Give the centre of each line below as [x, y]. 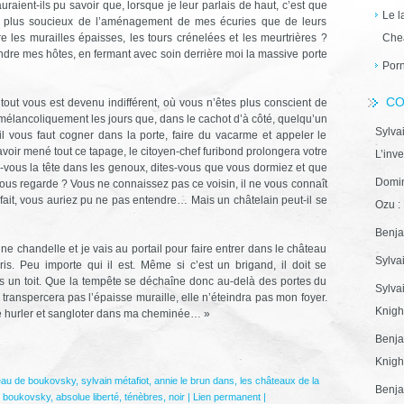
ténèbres [143, 396]
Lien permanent [226, 396]
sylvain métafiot [115, 380]
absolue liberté [87, 396]
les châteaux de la [279, 380]
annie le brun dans [194, 380]
